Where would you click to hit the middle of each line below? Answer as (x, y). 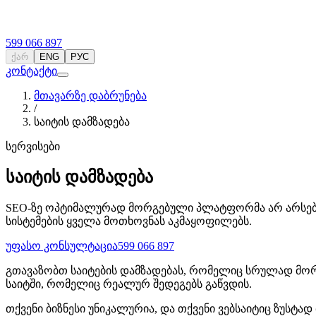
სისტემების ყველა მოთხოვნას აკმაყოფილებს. (129, 221)
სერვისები (33, 146)
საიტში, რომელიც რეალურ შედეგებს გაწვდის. (129, 284)
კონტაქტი (31, 71)
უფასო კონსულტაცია (62, 245)
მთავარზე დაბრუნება (90, 96)
